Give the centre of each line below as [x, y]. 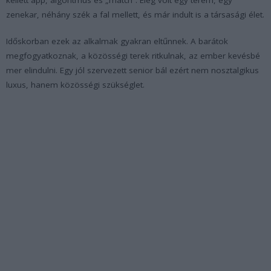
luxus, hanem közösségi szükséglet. [75, 84]
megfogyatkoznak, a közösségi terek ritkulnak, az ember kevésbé [133, 55]
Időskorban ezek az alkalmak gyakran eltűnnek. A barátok [117, 41]
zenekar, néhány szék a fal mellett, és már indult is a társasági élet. [135, 14]
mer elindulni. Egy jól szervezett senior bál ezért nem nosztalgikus [132, 70]
